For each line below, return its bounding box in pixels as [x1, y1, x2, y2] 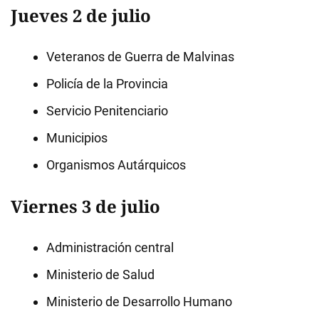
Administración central [46, 240, 174, 255]
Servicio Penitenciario [46, 103, 168, 118]
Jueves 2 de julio [11, 4, 151, 27]
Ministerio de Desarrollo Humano [46, 294, 232, 309]
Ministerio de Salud [46, 267, 155, 282]
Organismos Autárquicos [46, 157, 186, 172]
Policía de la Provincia [46, 76, 168, 91]
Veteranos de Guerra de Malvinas [46, 49, 234, 64]
